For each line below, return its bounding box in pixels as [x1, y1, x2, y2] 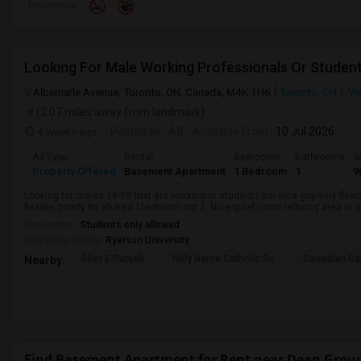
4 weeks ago [35, 125, 98, 138]
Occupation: [24, 219, 81, 230]
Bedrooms [234, 151, 280, 163]
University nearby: [24, 234, 106, 246]
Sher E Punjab [81, 253, 144, 264]
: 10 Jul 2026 [268, 125, 334, 138]
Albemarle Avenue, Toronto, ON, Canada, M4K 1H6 [33, 85, 271, 98]
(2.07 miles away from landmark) [34, 106, 205, 118]
